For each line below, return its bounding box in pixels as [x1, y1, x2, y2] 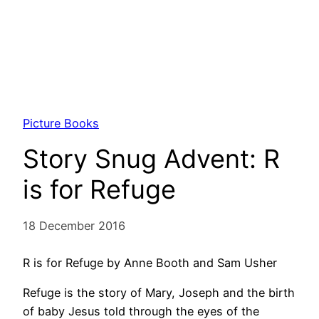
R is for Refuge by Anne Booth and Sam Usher [23, 255, 277, 270]
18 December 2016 [23, 218, 125, 233]
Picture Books [23, 115, 99, 130]
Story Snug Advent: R [23, 142, 280, 174]
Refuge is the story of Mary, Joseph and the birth [23, 286, 295, 300]
